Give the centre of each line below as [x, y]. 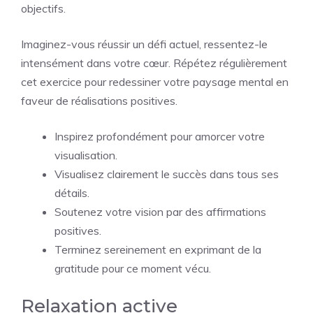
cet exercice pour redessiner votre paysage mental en [155, 82]
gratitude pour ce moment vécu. [133, 268]
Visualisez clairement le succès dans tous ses [167, 174]
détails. [72, 193]
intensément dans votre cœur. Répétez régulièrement [154, 63]
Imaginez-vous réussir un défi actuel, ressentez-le [144, 44]
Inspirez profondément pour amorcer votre [160, 136]
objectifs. [43, 8]
